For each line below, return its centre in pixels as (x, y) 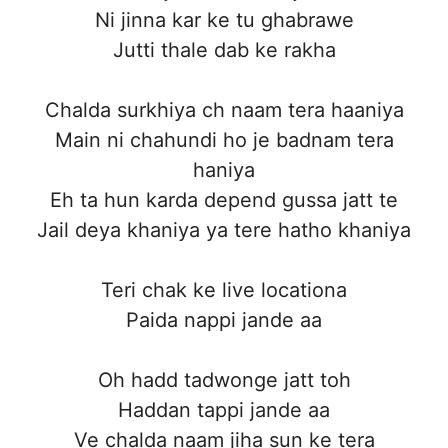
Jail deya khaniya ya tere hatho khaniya (224, 229)
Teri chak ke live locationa (224, 289)
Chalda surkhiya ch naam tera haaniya (224, 109)
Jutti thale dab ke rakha (224, 49)
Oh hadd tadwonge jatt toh (224, 379)
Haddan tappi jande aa (224, 409)
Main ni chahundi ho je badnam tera (224, 139)
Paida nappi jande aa (224, 319)
